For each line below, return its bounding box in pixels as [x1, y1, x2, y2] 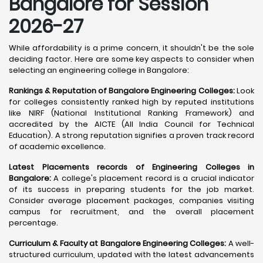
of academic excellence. [9, 141, 106, 152]
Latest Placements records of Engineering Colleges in [9, 161, 254, 173]
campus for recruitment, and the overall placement [9, 206, 254, 217]
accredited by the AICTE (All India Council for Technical [9, 119, 254, 130]
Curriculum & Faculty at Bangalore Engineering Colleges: [9, 238, 228, 249]
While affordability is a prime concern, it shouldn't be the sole [9, 42, 254, 53]
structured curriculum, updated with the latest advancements [9, 249, 254, 260]
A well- [228, 238, 254, 249]
